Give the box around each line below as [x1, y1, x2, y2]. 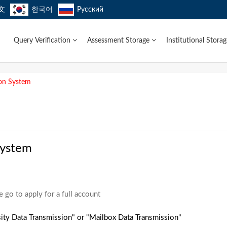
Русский [77, 6, 103, 13]
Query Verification [14, 37, 72, 44]
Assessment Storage [87, 37, 152, 44]
